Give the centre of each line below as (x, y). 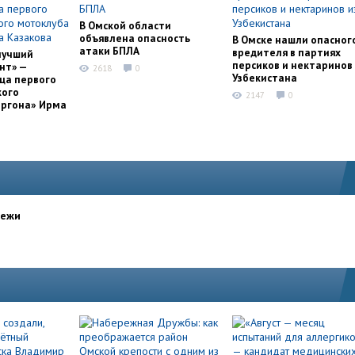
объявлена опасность (135, 38)
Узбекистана (265, 78)
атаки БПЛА (109, 51)
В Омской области (125, 25)
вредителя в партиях (286, 52)
